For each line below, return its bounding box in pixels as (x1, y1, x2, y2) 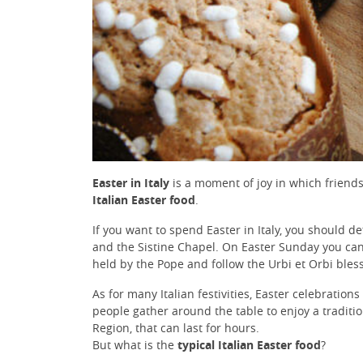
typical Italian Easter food (177, 337, 321, 353)
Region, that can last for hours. (92, 320, 259, 336)
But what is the (92, 337, 177, 353)
